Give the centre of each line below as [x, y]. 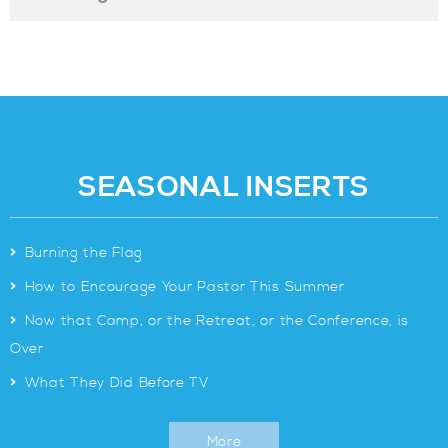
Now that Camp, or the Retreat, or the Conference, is [217, 321]
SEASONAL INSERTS [224, 187]
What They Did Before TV [116, 383]
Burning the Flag [83, 253]
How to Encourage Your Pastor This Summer [184, 287]
